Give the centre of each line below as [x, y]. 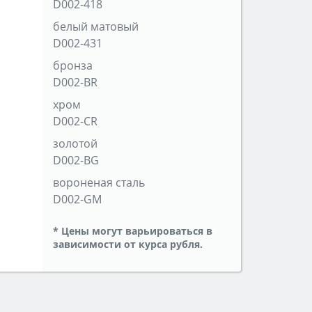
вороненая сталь [99, 183]
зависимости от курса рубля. [128, 244]
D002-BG [76, 161]
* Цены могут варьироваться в [133, 231]
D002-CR [75, 122]
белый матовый [96, 27]
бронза [73, 66]
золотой [75, 144]
